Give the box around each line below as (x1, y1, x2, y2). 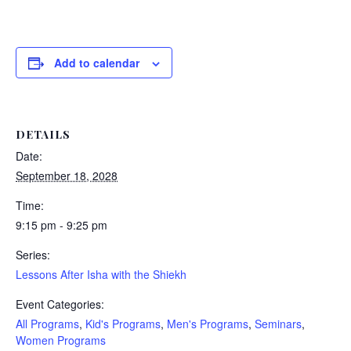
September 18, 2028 (16, 168, 118, 183)
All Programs (16, 316, 79, 331)
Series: (16, 247, 50, 262)
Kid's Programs (85, 316, 161, 331)
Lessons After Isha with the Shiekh (16, 266, 186, 282)
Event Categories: (16, 296, 104, 312)
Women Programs (16, 332, 106, 348)
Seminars (255, 316, 302, 331)
